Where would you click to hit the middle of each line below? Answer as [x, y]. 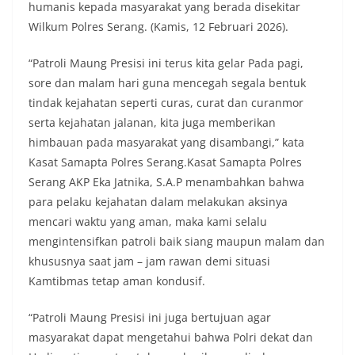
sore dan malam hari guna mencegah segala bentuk [167, 83]
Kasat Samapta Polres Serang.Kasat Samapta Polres [165, 162]
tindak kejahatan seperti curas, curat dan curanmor [166, 103]
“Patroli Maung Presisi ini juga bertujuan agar [150, 317]
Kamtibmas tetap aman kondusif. [117, 281]
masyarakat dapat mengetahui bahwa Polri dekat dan [171, 337]
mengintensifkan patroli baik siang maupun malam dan [177, 241]
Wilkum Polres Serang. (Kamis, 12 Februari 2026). [158, 27]
